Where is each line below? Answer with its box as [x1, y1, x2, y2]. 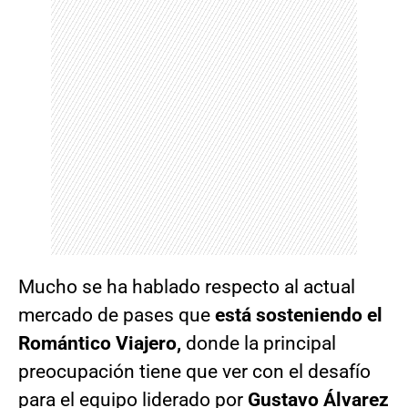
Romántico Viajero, [18, 332, 186, 355]
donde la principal [186, 332, 336, 355]
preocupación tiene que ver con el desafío [18, 361, 371, 383]
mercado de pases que [18, 304, 215, 327]
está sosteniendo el [215, 304, 382, 327]
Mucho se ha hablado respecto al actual [18, 276, 355, 299]
